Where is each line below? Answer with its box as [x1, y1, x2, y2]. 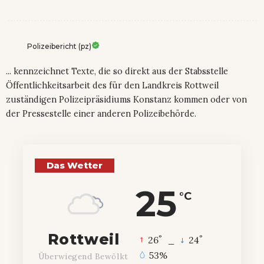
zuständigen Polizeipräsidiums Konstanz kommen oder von [6, 94, 247, 105]
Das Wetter [47, 160, 103, 171]
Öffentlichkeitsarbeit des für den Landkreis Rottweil [6, 80, 219, 91]
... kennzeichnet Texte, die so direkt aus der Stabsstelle [6, 66, 228, 77]
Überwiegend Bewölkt [38, 251, 128, 262]
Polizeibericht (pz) [27, 42, 91, 51]
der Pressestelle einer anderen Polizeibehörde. [6, 108, 196, 120]
